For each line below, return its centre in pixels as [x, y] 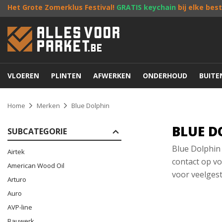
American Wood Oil [36, 166]
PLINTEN [66, 76]
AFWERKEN [112, 76]
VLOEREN [23, 76]
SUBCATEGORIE [37, 131]
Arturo [17, 179]
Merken [48, 106]
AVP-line [20, 207]
